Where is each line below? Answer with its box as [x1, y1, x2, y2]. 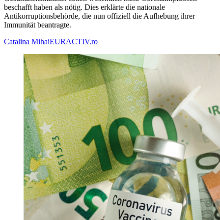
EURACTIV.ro [50, 37, 98, 46]
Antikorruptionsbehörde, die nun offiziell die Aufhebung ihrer [4, 12, 195, 21]
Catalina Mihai [4, 37, 50, 46]
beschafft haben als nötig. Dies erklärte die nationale [4, 3, 165, 12]
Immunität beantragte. [4, 21, 71, 29]
